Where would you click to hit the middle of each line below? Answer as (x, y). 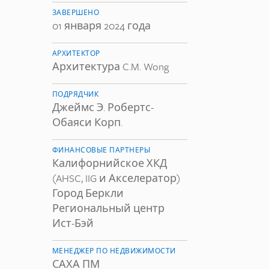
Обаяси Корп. (87, 122)
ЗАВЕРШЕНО (76, 12)
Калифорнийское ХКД (110, 163)
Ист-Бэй (73, 223)
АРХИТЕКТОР (76, 53)
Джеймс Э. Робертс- (103, 107)
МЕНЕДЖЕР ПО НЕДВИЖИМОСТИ (114, 251)
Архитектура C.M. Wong (110, 66)
